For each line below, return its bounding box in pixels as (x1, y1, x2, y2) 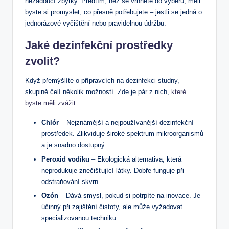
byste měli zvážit (25, 99, 76, 107)
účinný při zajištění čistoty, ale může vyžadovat (41, 202, 182, 211)
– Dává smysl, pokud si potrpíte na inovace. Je (58, 191, 200, 199)
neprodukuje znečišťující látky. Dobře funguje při (41, 166, 184, 174)
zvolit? (25, 55, 60, 68)
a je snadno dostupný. (41, 141, 107, 149)
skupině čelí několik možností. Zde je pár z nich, (25, 88, 171, 96)
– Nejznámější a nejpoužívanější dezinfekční (59, 119, 194, 127)
